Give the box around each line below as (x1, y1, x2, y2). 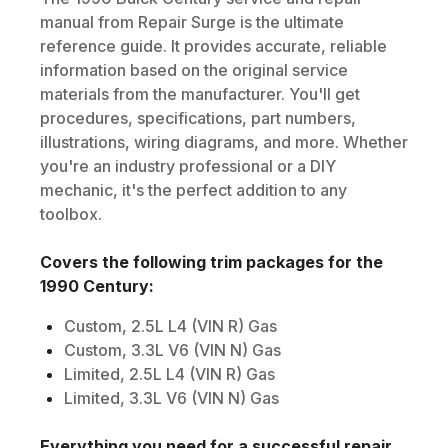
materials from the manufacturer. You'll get (40, 83, 360, 104)
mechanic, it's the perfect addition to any (40, 179, 347, 200)
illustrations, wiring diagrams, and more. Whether (40, 131, 408, 152)
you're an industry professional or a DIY (40, 155, 336, 176)
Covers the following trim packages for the (40, 251, 383, 272)
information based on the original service (40, 59, 348, 80)
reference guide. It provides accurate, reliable (40, 35, 387, 56)
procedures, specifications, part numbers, (40, 107, 356, 128)
